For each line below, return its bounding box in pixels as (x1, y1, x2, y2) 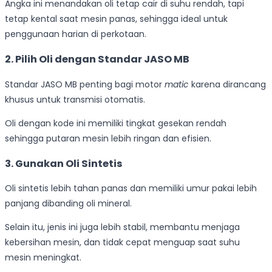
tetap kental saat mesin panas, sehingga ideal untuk (5, 12, 228, 25)
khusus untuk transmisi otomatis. (5, 93, 145, 106)
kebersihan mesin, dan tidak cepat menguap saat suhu (5, 236, 240, 249)
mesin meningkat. (5, 251, 81, 264)
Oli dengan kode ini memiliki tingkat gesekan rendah (5, 117, 226, 129)
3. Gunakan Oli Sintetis (5, 156, 123, 171)
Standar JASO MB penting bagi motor (5, 78, 165, 90)
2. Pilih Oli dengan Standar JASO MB (5, 52, 189, 67)
